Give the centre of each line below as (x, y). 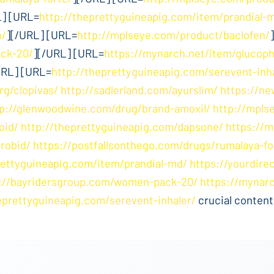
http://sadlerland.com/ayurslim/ (139, 90)
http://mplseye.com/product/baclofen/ (173, 35)
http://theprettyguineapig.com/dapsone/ (122, 126)
